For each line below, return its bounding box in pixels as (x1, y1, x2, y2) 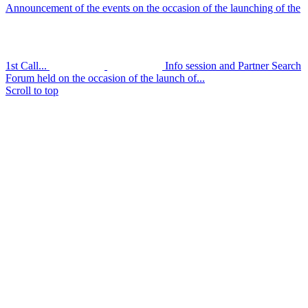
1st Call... (5, 60, 47, 72)
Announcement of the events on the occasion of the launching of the (5, 2, 300, 14)
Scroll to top (5, 85, 58, 97)
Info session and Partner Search (165, 60, 301, 72)
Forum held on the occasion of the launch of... (5, 72, 205, 85)
